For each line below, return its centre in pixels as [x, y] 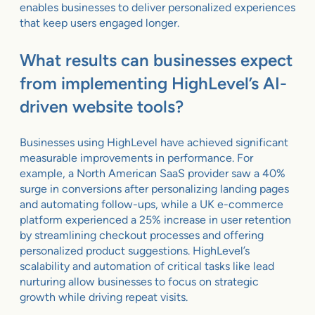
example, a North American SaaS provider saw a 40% [153, 173]
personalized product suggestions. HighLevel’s [135, 250]
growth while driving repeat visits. [104, 297]
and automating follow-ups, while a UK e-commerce [152, 204]
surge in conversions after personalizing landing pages [154, 188]
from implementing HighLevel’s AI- [153, 83]
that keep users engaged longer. [99, 23]
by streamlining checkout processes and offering [142, 235]
